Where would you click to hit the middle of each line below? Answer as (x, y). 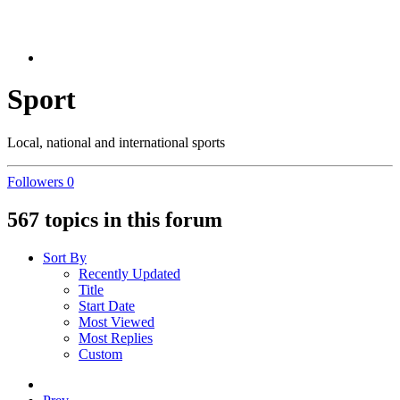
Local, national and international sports (116, 143)
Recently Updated (129, 274)
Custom (100, 354)
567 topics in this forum (115, 220)
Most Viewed (117, 322)
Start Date (107, 306)
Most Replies (116, 338)
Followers (35, 182)
